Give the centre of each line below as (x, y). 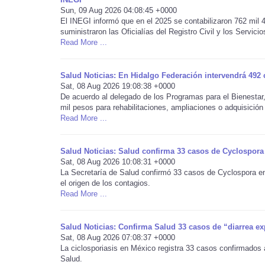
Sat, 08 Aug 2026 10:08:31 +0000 (118, 162)
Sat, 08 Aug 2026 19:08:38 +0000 (118, 86)
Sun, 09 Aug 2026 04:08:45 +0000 (119, 10)
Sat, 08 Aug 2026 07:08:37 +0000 (118, 237)
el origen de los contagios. (105, 183)
